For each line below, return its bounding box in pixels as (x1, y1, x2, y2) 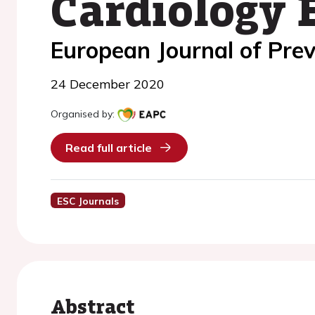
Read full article (65, 141, 152, 155)
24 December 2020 (51, 76, 165, 92)
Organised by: (51, 108, 115, 120)
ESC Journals (56, 195, 119, 207)
